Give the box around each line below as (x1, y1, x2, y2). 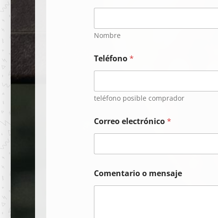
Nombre (94, 30, 121, 40)
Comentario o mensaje (94, 167, 182, 179)
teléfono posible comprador (94, 93, 185, 103)
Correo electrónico (94, 115, 167, 127)
